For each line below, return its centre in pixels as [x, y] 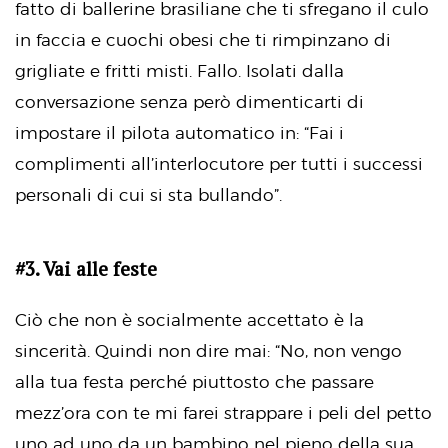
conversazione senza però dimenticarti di [189, 101]
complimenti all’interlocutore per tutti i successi [219, 163]
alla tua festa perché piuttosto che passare [194, 382]
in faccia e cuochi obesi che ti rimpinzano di [203, 39]
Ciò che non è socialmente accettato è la [189, 320]
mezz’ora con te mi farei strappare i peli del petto [223, 413]
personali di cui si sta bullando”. [148, 194]
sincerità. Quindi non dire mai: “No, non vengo [208, 351]
